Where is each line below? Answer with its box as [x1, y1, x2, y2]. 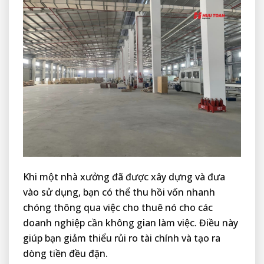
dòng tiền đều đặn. [23, 246, 108, 260]
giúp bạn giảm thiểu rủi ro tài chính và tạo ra [23, 231, 220, 245]
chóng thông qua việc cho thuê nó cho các [23, 200, 213, 214]
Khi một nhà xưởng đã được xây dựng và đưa [23, 170, 225, 183]
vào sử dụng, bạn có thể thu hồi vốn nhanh [23, 185, 215, 199]
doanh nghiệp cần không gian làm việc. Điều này [23, 216, 238, 229]
